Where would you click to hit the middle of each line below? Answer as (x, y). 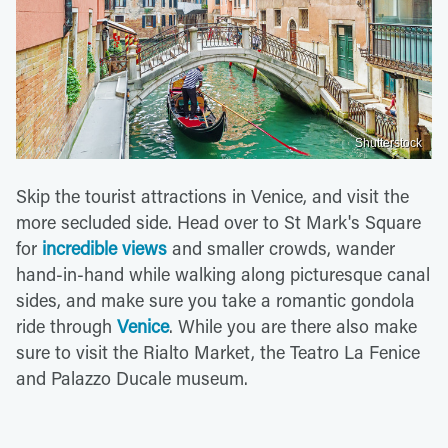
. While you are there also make (293, 325)
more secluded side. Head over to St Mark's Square (218, 221)
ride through (66, 325)
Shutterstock (388, 142)
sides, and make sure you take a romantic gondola (215, 299)
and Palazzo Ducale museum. (132, 377)
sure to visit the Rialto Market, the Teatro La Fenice (218, 351)
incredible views (104, 247)
